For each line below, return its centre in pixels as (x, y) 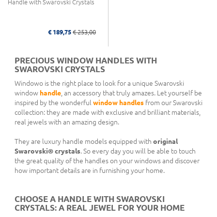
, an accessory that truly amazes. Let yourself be (132, 93)
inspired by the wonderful (54, 102)
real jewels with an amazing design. (67, 122)
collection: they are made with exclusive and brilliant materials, (108, 112)
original (165, 141)
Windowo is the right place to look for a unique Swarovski (99, 83)
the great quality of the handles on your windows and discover (107, 161)
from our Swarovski (173, 102)
